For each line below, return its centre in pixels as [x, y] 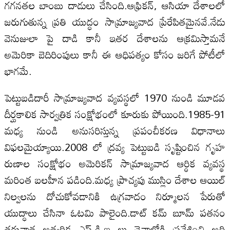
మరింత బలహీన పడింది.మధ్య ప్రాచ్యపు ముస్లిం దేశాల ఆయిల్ [115, 179]
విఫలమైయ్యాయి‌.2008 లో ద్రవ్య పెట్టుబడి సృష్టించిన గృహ [115, 147]
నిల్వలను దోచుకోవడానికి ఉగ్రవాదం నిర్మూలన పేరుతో [115, 196]
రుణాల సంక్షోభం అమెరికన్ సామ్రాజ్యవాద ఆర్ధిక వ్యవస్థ [115, 163]
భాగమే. [18, 71]
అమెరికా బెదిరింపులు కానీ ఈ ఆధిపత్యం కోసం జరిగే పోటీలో [115, 54]
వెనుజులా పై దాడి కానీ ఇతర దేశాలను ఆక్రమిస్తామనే [115, 38]
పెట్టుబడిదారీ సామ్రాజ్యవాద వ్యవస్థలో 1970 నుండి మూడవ [115, 97]
